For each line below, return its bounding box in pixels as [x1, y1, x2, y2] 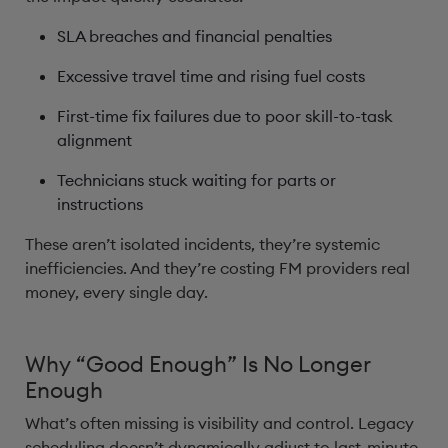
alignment [57, 130, 136, 150]
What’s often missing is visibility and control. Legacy [25, 413, 414, 433]
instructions [57, 194, 147, 214]
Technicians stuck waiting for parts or [57, 170, 336, 190]
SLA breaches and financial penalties [57, 26, 336, 46]
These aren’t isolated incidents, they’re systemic [25, 234, 380, 254]
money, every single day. [25, 282, 212, 302]
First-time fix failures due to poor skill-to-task [57, 106, 393, 126]
